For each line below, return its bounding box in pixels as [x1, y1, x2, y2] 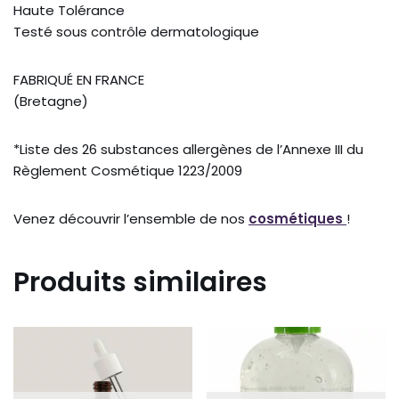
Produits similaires [13, 264, 267, 302]
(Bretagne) [13, 92, 88, 111]
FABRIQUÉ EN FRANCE [13, 70, 144, 90]
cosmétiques [248, 209, 343, 229]
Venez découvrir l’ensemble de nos [13, 209, 248, 229]
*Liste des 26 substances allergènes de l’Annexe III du [13, 140, 363, 159]
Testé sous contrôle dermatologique [13, 22, 259, 42]
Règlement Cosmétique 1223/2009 [13, 161, 242, 181]
